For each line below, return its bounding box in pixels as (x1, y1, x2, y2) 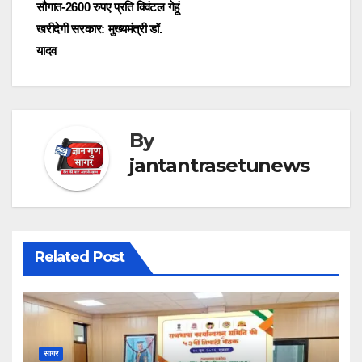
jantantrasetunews (129, 154, 309, 178)
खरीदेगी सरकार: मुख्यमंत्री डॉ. (36, 21, 162, 36)
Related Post (34, 247, 124, 266)
